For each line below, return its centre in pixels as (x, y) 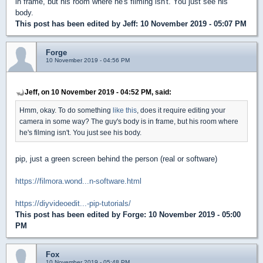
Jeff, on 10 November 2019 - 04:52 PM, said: (98, 92)
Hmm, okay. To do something (66, 110)
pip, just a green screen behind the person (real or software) (116, 159)
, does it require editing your (181, 110)
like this (125, 110)
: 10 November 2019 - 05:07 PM (191, 24)
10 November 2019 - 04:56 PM (88, 60)
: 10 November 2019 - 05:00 (192, 215)
